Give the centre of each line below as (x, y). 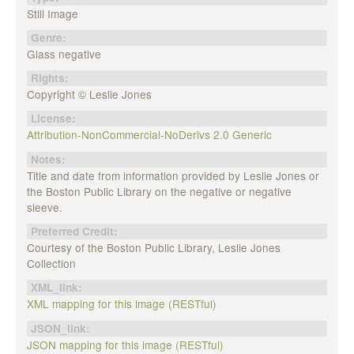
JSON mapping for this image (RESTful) (125, 344)
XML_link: (58, 288)
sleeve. (44, 207)
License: (55, 119)
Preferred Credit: (75, 232)
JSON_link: (62, 328)
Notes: (49, 159)
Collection (51, 264)
